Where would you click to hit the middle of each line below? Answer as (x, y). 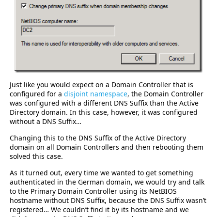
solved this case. (36, 156)
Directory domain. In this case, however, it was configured (104, 112)
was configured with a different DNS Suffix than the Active (104, 103)
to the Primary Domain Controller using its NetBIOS (93, 191)
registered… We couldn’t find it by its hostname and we (99, 210)
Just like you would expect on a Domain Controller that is (101, 85)
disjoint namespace (96, 94)
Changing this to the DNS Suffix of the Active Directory (98, 138)
